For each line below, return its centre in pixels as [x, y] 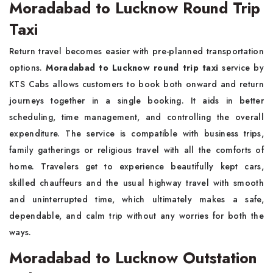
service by [241, 68]
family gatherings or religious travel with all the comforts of [136, 150]
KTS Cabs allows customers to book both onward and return [136, 84]
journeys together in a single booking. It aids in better [136, 101]
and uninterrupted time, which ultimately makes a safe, [136, 199]
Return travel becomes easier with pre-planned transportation [136, 51]
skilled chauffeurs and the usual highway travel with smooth [136, 183]
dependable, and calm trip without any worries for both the [136, 216]
